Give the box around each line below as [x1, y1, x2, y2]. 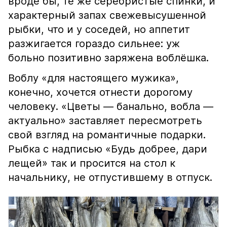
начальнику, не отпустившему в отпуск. [8, 171, 212, 183]
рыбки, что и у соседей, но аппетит [8, 23, 190, 35]
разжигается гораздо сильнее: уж [8, 37, 180, 50]
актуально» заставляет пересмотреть [8, 115, 202, 127]
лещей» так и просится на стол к [8, 157, 175, 169]
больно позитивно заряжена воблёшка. [8, 52, 209, 64]
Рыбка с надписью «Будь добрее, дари [8, 143, 207, 155]
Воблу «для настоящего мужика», [8, 72, 179, 84]
